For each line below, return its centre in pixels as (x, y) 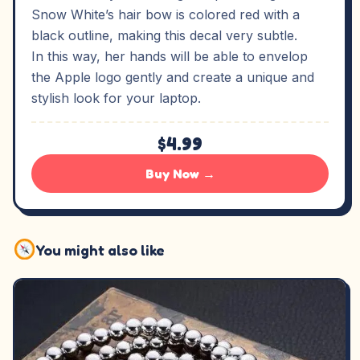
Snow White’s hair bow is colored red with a (166, 14)
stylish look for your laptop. (116, 98)
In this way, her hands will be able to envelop (170, 56)
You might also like (101, 250)
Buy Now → (180, 174)
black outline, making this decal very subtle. (164, 35)
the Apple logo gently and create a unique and (173, 77)
